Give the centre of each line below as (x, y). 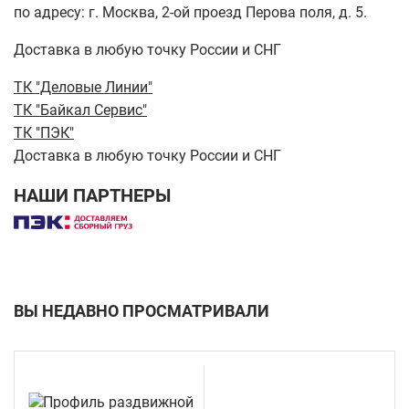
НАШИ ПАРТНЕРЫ (92, 195)
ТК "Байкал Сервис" (80, 110)
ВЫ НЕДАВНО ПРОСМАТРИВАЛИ (142, 310)
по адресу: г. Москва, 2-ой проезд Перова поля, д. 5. (190, 12)
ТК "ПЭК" (44, 132)
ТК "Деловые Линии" (83, 87)
